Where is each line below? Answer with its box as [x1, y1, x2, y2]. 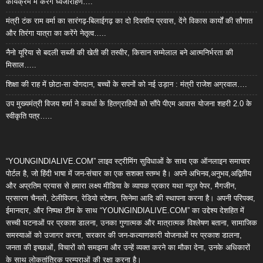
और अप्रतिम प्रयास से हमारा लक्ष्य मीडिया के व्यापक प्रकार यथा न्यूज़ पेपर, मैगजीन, [6, 181, 237, 191]
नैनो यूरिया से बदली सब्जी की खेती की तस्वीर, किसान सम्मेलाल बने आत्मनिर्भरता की [6, 48, 233, 58]
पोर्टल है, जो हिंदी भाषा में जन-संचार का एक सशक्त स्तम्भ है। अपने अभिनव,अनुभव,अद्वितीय [6, 169, 251, 178]
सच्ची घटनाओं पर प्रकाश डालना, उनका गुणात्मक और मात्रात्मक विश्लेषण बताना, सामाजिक [6, 218, 257, 228]
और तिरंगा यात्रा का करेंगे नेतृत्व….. [6, 29, 106, 38]
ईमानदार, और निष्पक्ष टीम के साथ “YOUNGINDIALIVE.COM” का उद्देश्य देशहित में [6, 206, 244, 215]
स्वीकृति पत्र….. [6, 112, 52, 121]
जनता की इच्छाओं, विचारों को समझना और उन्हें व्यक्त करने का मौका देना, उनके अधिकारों [6, 243, 250, 252]
